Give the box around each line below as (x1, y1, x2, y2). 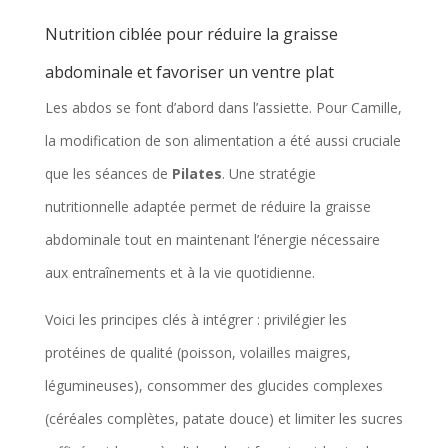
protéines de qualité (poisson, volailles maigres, (44, 342, 351, 362)
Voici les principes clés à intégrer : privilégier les (44, 309, 347, 329)
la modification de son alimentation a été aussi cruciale (44, 130, 401, 150)
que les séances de (44, 163, 172, 183)
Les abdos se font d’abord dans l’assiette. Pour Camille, (44, 97, 402, 117)
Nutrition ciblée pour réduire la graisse (44, 22, 338, 45)
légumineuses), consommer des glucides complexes (44, 375, 383, 395)
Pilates (171, 163, 222, 183)
